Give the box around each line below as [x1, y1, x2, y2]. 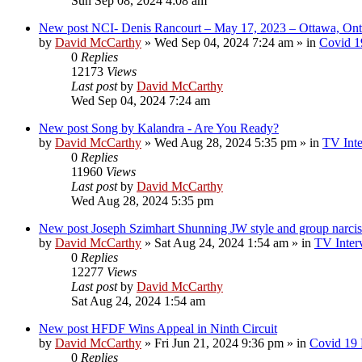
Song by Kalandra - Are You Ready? [91, 120, 279, 135]
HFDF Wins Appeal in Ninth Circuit [91, 321, 277, 335]
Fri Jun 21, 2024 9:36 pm [154, 335, 284, 350]
